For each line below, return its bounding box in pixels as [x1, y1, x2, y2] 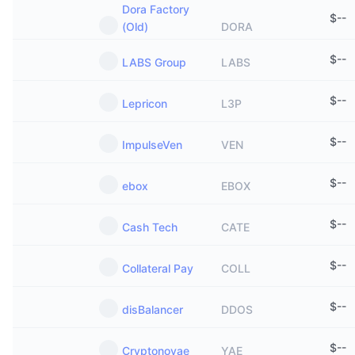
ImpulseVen [122, 138, 182, 151]
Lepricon [122, 97, 167, 110]
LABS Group [122, 55, 186, 69]
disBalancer [122, 303, 183, 316]
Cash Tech [122, 220, 177, 234]
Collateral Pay [122, 261, 193, 275]
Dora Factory [122, 2, 189, 16]
